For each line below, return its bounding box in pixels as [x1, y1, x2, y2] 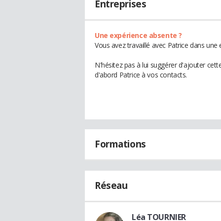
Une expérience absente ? [95, 31, 182, 40]
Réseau [95, 179, 128, 192]
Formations [95, 138, 146, 150]
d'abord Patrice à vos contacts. [95, 70, 187, 79]
